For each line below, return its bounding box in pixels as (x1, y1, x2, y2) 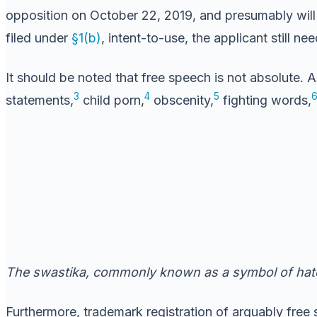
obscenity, (150, 92, 214, 108)
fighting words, (219, 92, 311, 108)
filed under (6, 30, 71, 45)
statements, (6, 92, 74, 108)
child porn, (79, 92, 144, 108)
